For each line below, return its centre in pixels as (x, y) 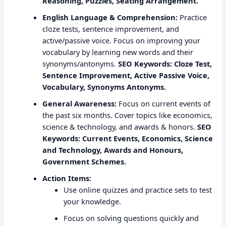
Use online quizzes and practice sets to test (138, 190)
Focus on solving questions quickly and (131, 218)
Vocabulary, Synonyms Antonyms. (104, 87)
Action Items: (67, 178)
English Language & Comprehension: (110, 17)
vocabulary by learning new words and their (118, 52)
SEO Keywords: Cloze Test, (165, 64)
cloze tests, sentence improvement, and (111, 29)
